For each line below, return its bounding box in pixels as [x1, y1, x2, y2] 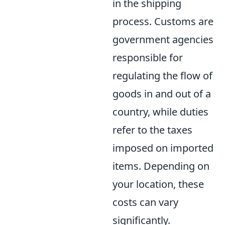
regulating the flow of [113, 69, 212, 82]
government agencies [113, 33, 213, 46]
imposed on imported [113, 141, 213, 155]
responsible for [113, 51, 183, 64]
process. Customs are [113, 15, 213, 28]
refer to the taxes [113, 123, 192, 137]
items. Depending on [113, 159, 209, 173]
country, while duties [113, 105, 208, 119]
